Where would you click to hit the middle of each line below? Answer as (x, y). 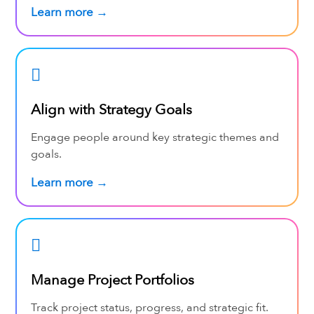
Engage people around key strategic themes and (155, 137)
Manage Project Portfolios (112, 280)
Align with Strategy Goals (111, 109)
